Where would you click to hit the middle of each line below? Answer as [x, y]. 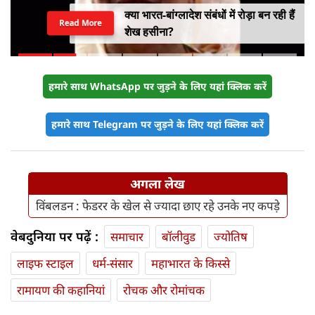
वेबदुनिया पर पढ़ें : [54, 237]
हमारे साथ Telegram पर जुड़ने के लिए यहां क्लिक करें [157, 124]
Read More [80, 23]
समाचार [127, 237]
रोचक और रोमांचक [164, 290]
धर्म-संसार [112, 264]
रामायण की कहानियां [61, 290]
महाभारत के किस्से [191, 264]
